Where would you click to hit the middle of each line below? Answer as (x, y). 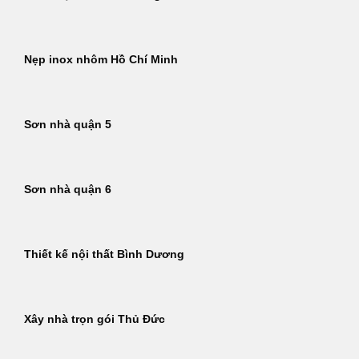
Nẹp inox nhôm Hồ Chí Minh (101, 60)
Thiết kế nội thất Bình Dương (104, 255)
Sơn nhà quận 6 (68, 190)
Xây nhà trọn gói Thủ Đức (95, 320)
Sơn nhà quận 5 (68, 125)
